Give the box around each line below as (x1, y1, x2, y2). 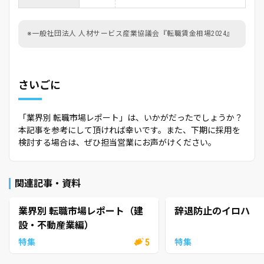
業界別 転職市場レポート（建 (18, 206, 143, 217)
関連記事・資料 (15, 178, 81, 190)
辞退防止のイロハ (174, 206, 250, 217)
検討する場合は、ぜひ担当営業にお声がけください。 (18, 138, 216, 148)
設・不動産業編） (18, 220, 94, 232)
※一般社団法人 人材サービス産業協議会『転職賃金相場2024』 (27, 29, 234, 38)
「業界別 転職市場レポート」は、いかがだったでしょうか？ (18, 113, 243, 123)
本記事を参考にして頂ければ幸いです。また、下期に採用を (18, 126, 240, 136)
